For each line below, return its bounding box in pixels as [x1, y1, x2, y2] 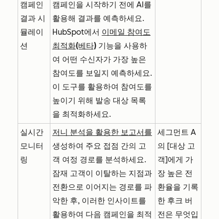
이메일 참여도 [102, 27, 151, 37]
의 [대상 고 [157, 141, 195, 151]
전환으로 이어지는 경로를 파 [52, 182, 152, 192]
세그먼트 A [157, 127, 196, 137]
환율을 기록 [157, 182, 198, 192]
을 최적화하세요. [52, 109, 111, 119]
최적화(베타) [52, 41, 96, 50]
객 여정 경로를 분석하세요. [52, 154, 146, 164]
